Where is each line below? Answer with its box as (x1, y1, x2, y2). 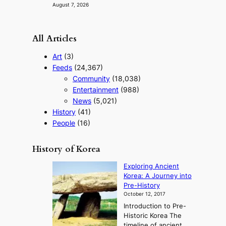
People (52, 119, 75, 128)
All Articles (32, 33, 77, 45)
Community (73, 74, 110, 83)
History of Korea (32, 143, 100, 155)
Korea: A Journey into (123, 172, 192, 180)
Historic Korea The (123, 212, 182, 220)
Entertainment (73, 85, 119, 94)
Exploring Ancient (123, 162, 179, 170)
